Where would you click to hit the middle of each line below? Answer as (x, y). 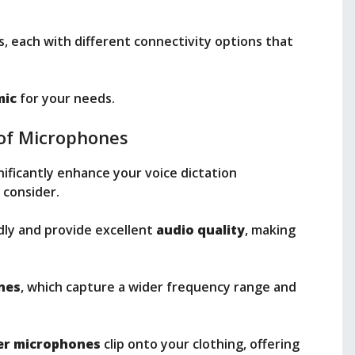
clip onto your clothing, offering (200, 344)
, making (270, 230)
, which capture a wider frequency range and (158, 287)
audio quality (200, 230)
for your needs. (66, 99)
